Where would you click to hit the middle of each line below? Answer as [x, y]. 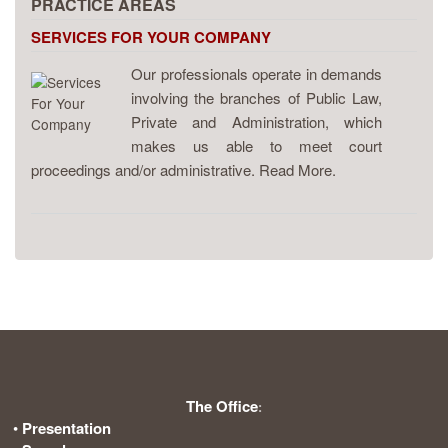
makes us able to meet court [256, 146]
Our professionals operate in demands [256, 74]
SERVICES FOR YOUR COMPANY [151, 37]
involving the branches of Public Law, [256, 98]
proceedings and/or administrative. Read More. [183, 170]
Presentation [66, 428]
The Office [222, 406]
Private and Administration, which [256, 122]
